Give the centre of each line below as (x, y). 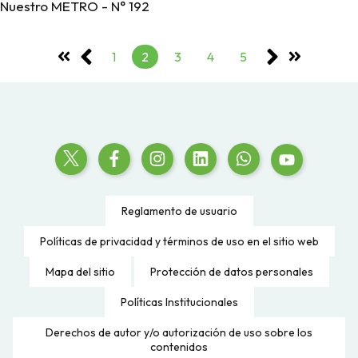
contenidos (179, 347)
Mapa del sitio (80, 272)
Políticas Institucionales (179, 302)
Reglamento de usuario (179, 211)
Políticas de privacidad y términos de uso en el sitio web (179, 242)
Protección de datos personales (231, 272)
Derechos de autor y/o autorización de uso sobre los (179, 333)
